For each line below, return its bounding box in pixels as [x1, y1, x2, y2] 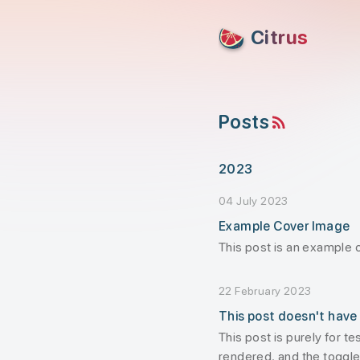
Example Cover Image [219, 219, 350, 234]
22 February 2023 [219, 284, 312, 297]
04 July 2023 [219, 194, 288, 207]
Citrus [251, 26, 309, 49]
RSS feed [268, 112, 354, 136]
